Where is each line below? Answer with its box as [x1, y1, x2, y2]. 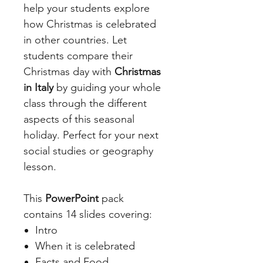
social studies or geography [23, 144, 153, 158]
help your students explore [23, 2, 150, 15]
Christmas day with [23, 65, 114, 79]
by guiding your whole [56, 81, 161, 95]
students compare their [23, 49, 133, 63]
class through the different [23, 97, 147, 110]
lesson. [23, 160, 56, 174]
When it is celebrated [35, 240, 135, 253]
